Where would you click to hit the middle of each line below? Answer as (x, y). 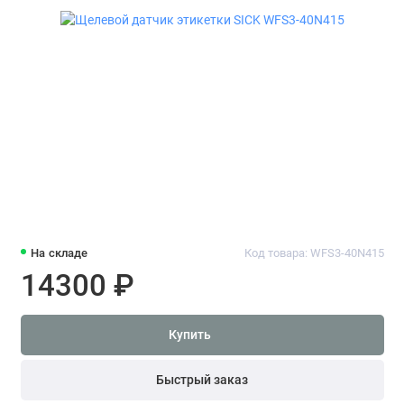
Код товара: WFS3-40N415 (314, 252)
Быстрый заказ (202, 380)
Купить (190, 335)
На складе (60, 252)
